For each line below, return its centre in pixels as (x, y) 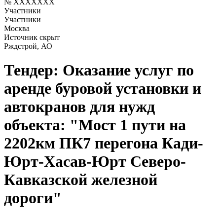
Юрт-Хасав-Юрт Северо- (95, 162)
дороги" (33, 198)
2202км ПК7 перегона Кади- (104, 143)
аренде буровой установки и (103, 89)
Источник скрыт (32, 37)
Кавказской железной (81, 180)
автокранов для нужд (79, 107)
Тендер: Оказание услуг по (99, 70)
